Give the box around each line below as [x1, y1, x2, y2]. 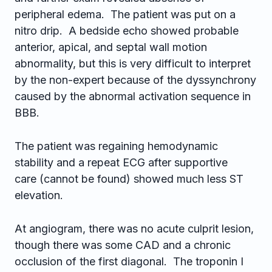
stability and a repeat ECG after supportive [15, 156, 228, 169]
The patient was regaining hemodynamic [15, 140, 218, 152]
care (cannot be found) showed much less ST [15, 172, 243, 185]
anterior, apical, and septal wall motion [15, 41, 207, 53]
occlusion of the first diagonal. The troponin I [15, 255, 243, 268]
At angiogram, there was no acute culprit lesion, [15, 222, 254, 235]
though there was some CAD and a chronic [15, 239, 231, 251]
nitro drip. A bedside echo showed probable [15, 24, 239, 37]
